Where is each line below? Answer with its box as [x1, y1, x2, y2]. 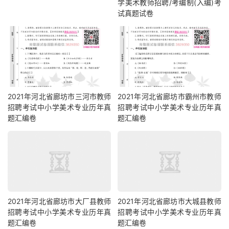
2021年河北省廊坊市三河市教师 [8, 92, 111, 101]
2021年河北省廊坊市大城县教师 [118, 197, 221, 206]
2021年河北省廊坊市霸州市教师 [118, 92, 221, 101]
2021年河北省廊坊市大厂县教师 [8, 197, 111, 206]
